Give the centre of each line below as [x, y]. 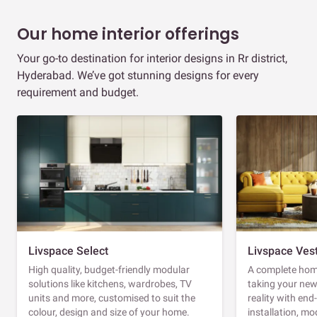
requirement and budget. [78, 92]
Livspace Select [68, 250]
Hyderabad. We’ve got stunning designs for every [138, 75]
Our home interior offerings [128, 34]
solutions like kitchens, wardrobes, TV [110, 283]
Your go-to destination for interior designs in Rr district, [152, 58]
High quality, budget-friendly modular [109, 269]
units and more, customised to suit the [112, 298]
